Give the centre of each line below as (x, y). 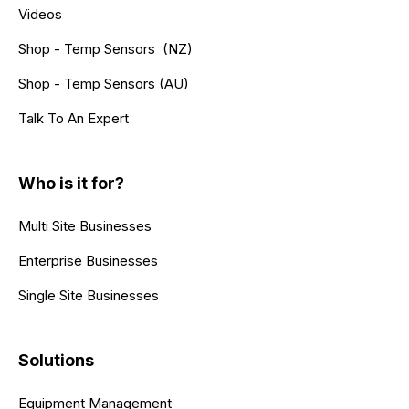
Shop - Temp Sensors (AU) (104, 83)
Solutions (56, 360)
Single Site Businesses (89, 295)
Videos (40, 14)
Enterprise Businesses (88, 260)
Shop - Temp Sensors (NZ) (105, 48)
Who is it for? (71, 183)
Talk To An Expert (73, 118)
